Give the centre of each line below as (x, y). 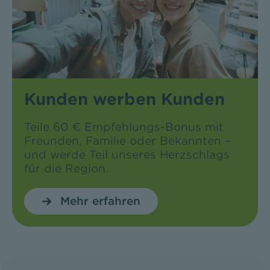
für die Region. (66, 169)
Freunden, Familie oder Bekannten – (127, 141)
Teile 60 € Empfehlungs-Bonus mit (124, 127)
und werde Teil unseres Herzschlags (127, 155)
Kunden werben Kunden (124, 99)
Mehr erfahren (100, 201)
